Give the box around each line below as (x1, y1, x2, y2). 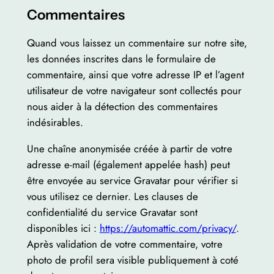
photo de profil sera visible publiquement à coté (26, 252, 239, 267)
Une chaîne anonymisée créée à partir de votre (26, 141, 232, 156)
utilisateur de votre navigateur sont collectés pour (26, 83, 242, 98)
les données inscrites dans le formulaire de (26, 51, 216, 66)
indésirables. (26, 114, 83, 130)
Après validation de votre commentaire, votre (26, 236, 223, 251)
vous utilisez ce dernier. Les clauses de (26, 188, 198, 204)
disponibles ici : (26, 220, 100, 235)
